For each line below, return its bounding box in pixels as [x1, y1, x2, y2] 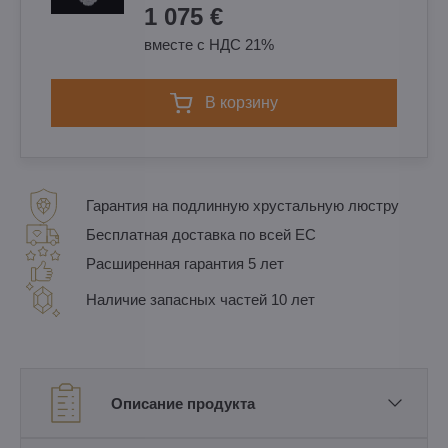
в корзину [216, 94, 278, 111]
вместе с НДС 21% [144, 36, 274, 53]
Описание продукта [111, 394, 255, 412]
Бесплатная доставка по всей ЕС [86, 226, 316, 243]
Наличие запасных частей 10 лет [86, 291, 315, 308]
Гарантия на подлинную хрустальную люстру [86, 197, 399, 214]
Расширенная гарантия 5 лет [86, 255, 284, 272]
